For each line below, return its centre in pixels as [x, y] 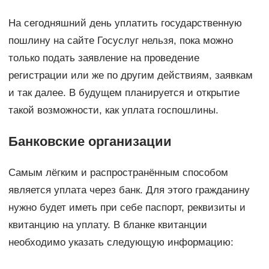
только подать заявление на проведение [104, 58]
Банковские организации [90, 141]
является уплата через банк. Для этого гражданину [129, 190]
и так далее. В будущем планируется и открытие [124, 92]
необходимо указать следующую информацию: [121, 242]
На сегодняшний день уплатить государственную [125, 23]
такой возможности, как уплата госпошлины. [113, 110]
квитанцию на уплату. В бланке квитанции [107, 225]
